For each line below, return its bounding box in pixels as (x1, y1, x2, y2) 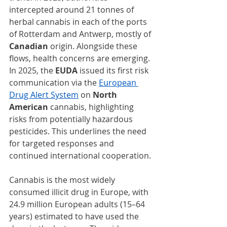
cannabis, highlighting (48, 101, 136, 113)
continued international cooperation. (9, 150, 151, 162)
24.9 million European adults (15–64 (9, 199, 147, 210)
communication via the (9, 77, 99, 89)
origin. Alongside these (50, 41, 139, 52)
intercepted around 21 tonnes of (9, 4, 136, 16)
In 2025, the (9, 65, 55, 77)
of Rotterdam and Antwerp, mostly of (9, 28, 153, 40)
